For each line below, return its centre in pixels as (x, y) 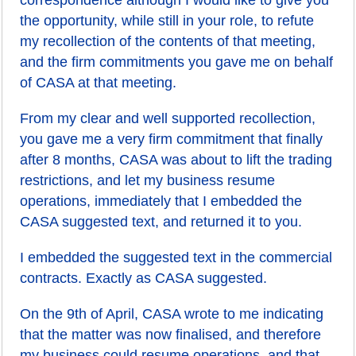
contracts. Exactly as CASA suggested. (144, 278)
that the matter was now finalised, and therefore (171, 335)
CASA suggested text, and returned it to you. (161, 222)
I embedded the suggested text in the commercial (176, 257)
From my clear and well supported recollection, (168, 118)
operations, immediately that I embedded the (161, 201)
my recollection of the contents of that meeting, (168, 41)
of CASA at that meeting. (99, 83)
